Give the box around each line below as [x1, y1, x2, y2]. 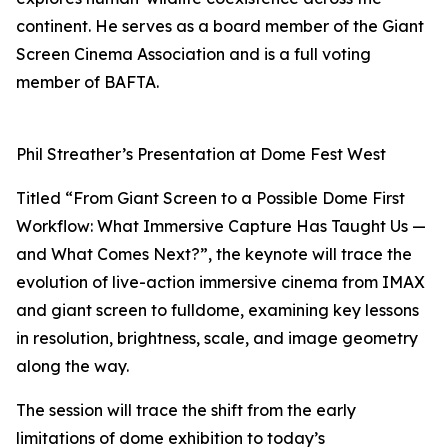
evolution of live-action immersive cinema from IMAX [16, 272, 425, 293]
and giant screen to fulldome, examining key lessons [16, 300, 419, 321]
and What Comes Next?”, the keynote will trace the [16, 244, 412, 265]
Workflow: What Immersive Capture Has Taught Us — [16, 216, 426, 237]
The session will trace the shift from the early [16, 400, 356, 421]
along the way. [16, 356, 129, 377]
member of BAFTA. [16, 72, 159, 93]
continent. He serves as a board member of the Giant [16, 16, 424, 37]
